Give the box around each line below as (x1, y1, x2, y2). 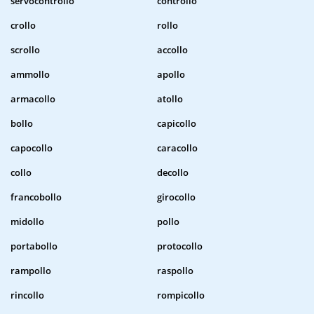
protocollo (157, 240, 203, 253)
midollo (11, 215, 44, 228)
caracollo (157, 142, 198, 155)
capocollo (11, 142, 53, 155)
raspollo (157, 264, 193, 278)
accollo (157, 43, 188, 57)
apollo (157, 68, 185, 81)
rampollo (11, 264, 51, 278)
